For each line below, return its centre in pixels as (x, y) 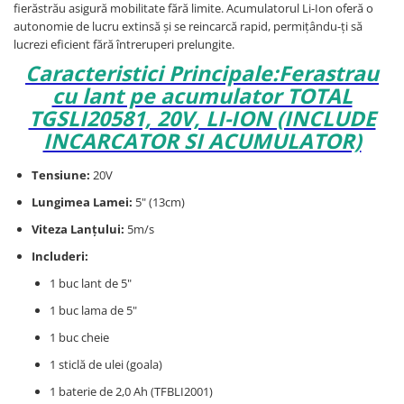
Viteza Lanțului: (78, 230)
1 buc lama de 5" (93, 311)
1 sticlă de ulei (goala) (106, 365)
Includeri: (60, 257)
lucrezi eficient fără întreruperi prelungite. (124, 45)
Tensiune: (61, 175)
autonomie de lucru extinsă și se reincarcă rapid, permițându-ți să (188, 27)
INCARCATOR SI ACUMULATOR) (202, 141)
